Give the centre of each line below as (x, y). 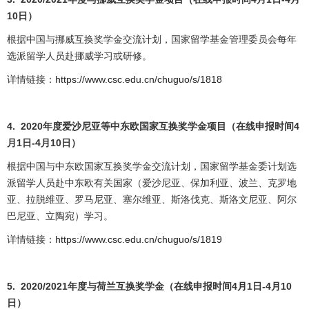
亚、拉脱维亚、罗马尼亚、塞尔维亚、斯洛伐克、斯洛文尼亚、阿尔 (152, 200)
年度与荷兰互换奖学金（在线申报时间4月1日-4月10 (180, 287)
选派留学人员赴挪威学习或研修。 (79, 56)
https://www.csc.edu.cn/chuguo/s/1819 (139, 240)
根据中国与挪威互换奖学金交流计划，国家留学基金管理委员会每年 (152, 40)
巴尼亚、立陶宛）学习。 (60, 216)
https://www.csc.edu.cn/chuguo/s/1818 (139, 80)
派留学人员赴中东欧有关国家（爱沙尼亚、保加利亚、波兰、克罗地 (152, 183)
